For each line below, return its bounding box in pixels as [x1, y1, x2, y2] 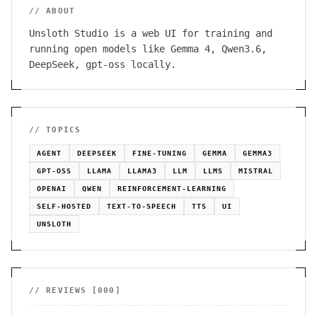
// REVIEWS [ [29, 286, 98, 295]
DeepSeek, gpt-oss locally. [29, 59, 176, 70]
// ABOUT [29, 6, 75, 16]
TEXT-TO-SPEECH [107, 202, 176, 210]
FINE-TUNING [132, 149, 187, 157]
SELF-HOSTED [37, 202, 91, 210]
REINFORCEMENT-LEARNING [117, 185, 226, 192]
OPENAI [37, 185, 67, 192]
